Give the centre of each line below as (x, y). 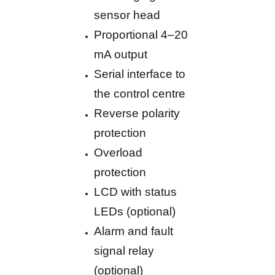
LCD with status (136, 192)
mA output (121, 55)
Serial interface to (140, 74)
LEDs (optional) (135, 212)
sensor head (127, 15)
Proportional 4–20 (141, 35)
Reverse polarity (137, 114)
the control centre (140, 94)
